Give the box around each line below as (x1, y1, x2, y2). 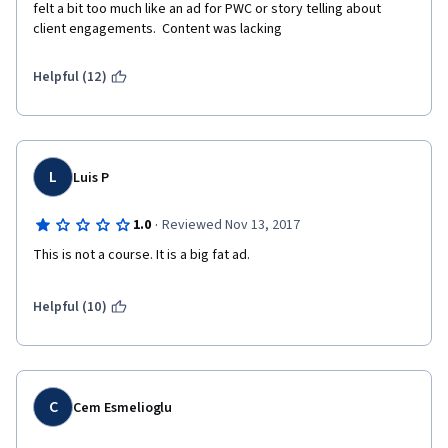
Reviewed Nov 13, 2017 (161, 215, 300, 235)
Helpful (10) (33, 297, 107, 317)
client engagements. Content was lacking (33, 19, 282, 39)
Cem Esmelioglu (73, 398, 173, 418)
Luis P (73, 168, 109, 188)
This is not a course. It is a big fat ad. (33, 245, 250, 265)
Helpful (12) (33, 67, 107, 87)
